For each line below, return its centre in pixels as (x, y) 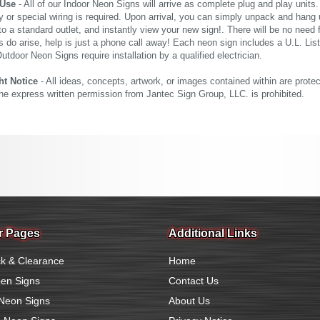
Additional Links (213, 233)
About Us (189, 301)
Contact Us (194, 281)
